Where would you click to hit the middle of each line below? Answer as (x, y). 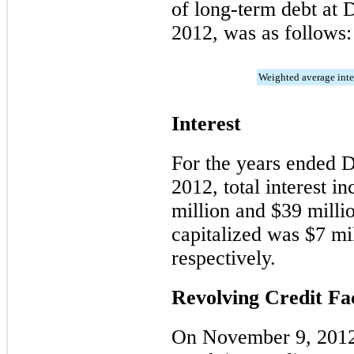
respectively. (224, 258)
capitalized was (238, 234)
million (201, 210)
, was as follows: (282, 32)
